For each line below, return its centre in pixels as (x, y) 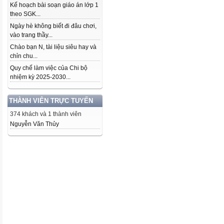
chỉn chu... (24, 56)
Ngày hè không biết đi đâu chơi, (53, 26)
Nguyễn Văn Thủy (34, 124)
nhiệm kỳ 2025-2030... (40, 77)
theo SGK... (25, 14)
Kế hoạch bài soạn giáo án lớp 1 (54, 5)
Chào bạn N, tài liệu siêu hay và (53, 47)
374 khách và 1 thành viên (46, 114)
